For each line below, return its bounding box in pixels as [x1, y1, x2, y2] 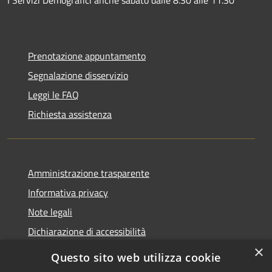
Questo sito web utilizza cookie [51, 250, 221, 265]
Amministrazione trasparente [28, 165, 149, 180]
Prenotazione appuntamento [28, 48, 146, 63]
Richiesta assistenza [28, 106, 112, 121]
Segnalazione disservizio [28, 67, 128, 83]
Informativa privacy [28, 185, 108, 200]
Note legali [28, 204, 72, 219]
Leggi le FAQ [28, 87, 79, 102]
